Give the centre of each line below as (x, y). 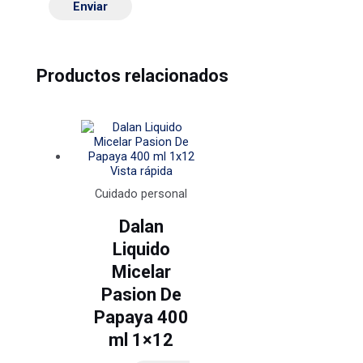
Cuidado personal (141, 193)
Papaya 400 (141, 317)
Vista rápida (141, 171)
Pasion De (141, 294)
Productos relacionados (133, 75)
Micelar (141, 271)
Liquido (141, 249)
